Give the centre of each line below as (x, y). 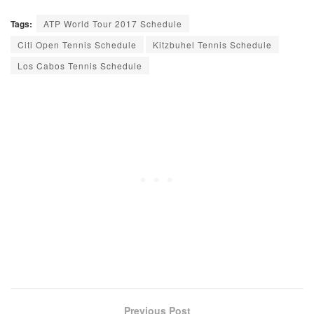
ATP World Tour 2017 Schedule (113, 24)
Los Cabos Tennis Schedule (80, 66)
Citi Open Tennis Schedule (77, 45)
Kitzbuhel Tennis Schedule (212, 45)
